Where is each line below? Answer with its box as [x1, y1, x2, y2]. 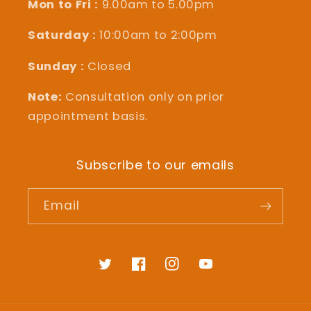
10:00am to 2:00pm [96, 27, 217, 44]
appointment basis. [28, 108, 148, 125]
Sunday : [28, 58, 87, 74]
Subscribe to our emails [76, 156, 235, 174]
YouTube [198, 264, 248, 279]
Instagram [165, 264, 223, 279]
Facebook [131, 264, 186, 279]
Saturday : [28, 27, 96, 44]
